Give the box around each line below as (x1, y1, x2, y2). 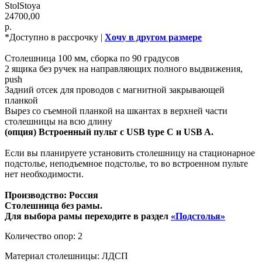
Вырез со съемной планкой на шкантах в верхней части (5, 105, 227, 116)
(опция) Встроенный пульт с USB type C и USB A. (5, 126, 213, 137)
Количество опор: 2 (5, 230, 82, 241)
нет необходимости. (5, 168, 84, 179)
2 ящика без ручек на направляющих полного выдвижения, (5, 63, 243, 74)
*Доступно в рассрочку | (5, 32, 105, 42)
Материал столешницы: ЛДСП (5, 250, 128, 261)
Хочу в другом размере (105, 32, 202, 42)
